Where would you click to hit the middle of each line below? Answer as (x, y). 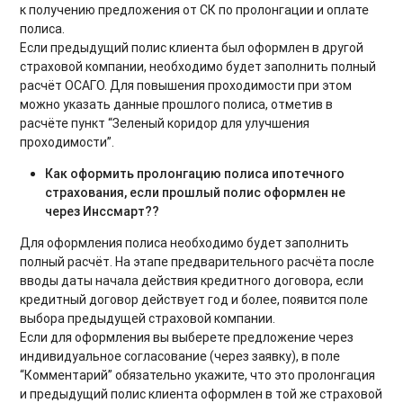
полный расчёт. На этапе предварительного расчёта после (197, 262)
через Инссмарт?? (103, 212)
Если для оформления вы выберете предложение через (187, 338)
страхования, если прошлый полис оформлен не (196, 193)
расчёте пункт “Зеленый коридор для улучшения (165, 124)
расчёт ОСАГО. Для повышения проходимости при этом (186, 86)
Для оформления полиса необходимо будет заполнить (185, 243)
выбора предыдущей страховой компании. (148, 319)
